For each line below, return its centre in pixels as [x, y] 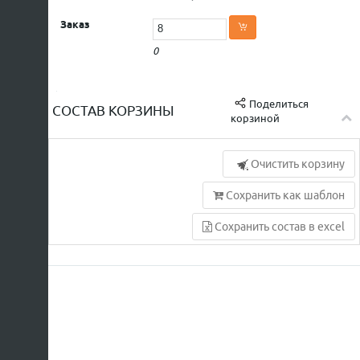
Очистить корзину [297, 164]
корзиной [256, 118]
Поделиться [278, 104]
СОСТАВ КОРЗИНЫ [113, 110]
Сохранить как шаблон [284, 195]
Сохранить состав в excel [278, 227]
